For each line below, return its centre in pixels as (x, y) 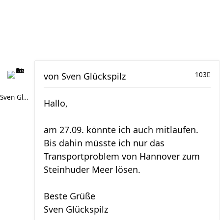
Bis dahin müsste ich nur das (104, 143)
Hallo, (56, 103)
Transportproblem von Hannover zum (122, 156)
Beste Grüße (69, 196)
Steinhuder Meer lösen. (92, 169)
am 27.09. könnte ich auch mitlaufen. (121, 130)
